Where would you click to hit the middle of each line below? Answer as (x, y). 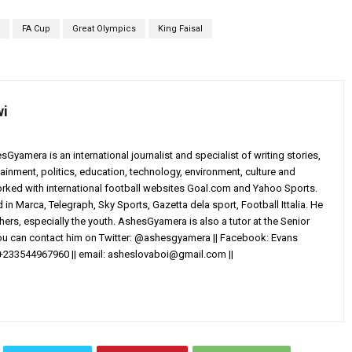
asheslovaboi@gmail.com (167, 255)
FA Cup (36, 29)
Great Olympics (104, 29)
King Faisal (180, 29)
